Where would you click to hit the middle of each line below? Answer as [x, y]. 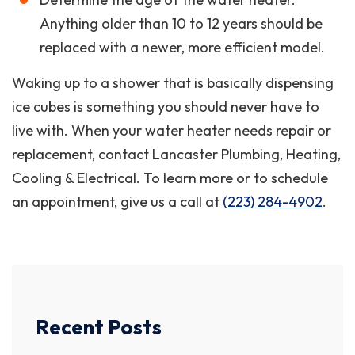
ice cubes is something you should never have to [166, 107]
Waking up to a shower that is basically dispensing [173, 83]
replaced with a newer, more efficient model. [182, 47]
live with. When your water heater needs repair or [172, 130]
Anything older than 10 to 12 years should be [181, 23]
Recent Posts [99, 327]
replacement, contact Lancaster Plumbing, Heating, [176, 154]
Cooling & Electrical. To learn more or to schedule [170, 178]
